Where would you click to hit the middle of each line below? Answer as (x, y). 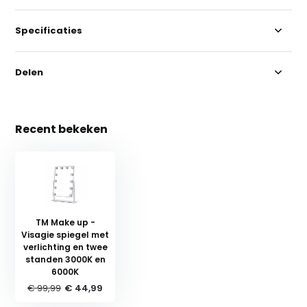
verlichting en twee (65, 247)
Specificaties (49, 30)
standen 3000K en (65, 259)
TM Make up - (65, 222)
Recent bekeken (62, 129)
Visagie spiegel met (65, 234)
